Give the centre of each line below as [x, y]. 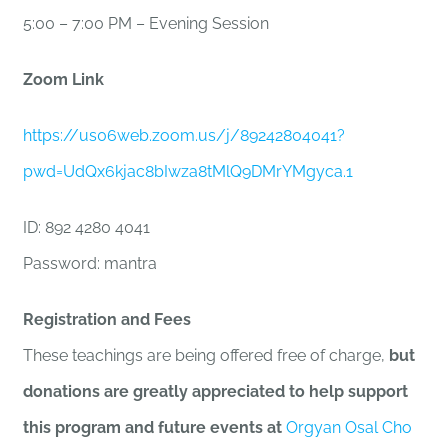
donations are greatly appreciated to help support [216, 392]
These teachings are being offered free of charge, [204, 356]
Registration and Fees [107, 320]
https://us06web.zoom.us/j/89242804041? [184, 136]
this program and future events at [155, 428]
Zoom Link [64, 80]
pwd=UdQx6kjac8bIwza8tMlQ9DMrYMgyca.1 [188, 172]
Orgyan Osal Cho [349, 428]
